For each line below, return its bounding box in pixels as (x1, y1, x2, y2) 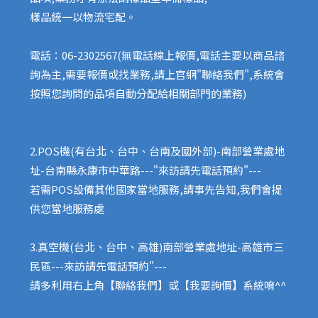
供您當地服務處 (30, 200, 105, 216)
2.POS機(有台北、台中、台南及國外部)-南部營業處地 (30, 143, 285, 158)
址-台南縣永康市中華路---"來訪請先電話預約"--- (30, 162, 262, 177)
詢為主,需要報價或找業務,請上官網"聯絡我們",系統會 (30, 66, 285, 82)
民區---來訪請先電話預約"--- (30, 258, 168, 273)
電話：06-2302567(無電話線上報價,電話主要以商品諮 (30, 47, 285, 62)
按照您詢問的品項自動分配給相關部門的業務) (30, 85, 249, 101)
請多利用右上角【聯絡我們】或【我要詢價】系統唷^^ (30, 277, 287, 292)
